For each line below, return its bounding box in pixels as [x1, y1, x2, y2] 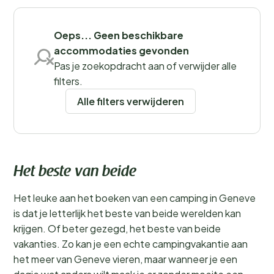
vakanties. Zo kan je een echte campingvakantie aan [13, 237, 248, 250]
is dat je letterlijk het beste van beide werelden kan [13, 207, 241, 220]
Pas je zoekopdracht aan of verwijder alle [54, 59, 237, 72]
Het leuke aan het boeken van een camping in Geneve [13, 191, 256, 204]
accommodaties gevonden [54, 44, 189, 57]
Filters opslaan [37, 2, 106, 15]
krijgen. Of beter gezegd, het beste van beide [13, 222, 221, 235]
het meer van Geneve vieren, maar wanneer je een [13, 253, 237, 265]
